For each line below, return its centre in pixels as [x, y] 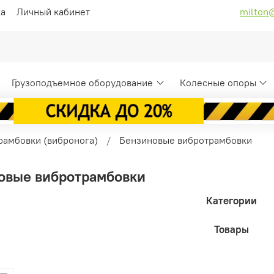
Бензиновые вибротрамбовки [186, 140]
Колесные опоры [218, 83]
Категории [232, 201]
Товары [232, 230]
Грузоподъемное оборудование [83, 83]
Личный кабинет [53, 11]
